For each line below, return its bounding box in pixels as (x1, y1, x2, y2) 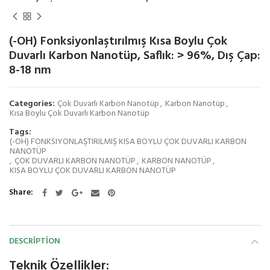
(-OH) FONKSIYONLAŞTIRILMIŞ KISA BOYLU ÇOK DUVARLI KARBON (10, 134, 246, 149)
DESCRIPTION (9, 234, 60, 248)
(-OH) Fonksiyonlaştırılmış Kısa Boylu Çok (9, 31, 227, 51)
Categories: (9, 96, 57, 111)
